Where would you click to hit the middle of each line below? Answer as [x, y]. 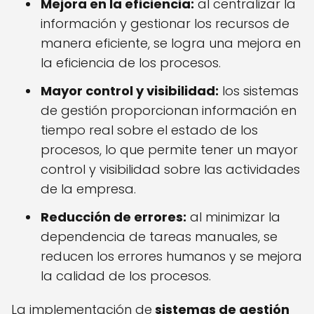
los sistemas [259, 91]
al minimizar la [233, 217]
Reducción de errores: [114, 217]
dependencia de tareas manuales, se [159, 237]
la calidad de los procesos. [126, 276]
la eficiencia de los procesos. [131, 63]
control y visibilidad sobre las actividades [170, 170]
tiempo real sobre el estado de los [149, 130]
